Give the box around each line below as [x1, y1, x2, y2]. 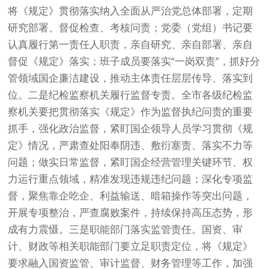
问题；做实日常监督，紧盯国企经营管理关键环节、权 [8, 156, 253, 168]
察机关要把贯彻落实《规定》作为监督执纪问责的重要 [8, 106, 253, 118]
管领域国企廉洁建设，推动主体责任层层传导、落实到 [8, 72, 253, 84]
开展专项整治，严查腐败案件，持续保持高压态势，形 [8, 207, 253, 219]
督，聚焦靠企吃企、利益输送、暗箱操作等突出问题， [8, 190, 253, 202]
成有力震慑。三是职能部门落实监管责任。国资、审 [8, 223, 243, 235]
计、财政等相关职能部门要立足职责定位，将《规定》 [8, 240, 253, 252]
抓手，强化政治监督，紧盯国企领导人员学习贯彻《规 [8, 122, 253, 134]
